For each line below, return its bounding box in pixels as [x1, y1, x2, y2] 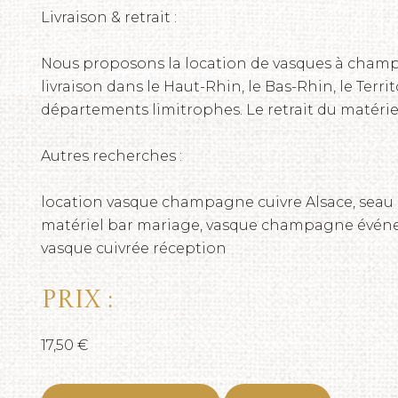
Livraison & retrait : [41, 9, 177, 26]
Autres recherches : [41, 147, 182, 164]
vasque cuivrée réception [41, 240, 227, 257]
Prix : [41, 289, 113, 314]
